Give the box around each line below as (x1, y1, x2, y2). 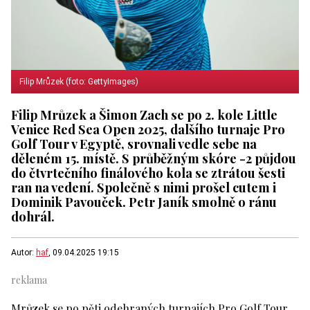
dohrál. (11, 207, 55, 225)
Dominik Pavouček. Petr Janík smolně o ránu (11, 192, 277, 210)
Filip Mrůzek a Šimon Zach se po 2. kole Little (11, 105, 277, 123)
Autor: (11, 247, 36, 257)
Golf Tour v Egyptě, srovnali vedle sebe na (11, 134, 257, 152)
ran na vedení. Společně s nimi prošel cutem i (11, 178, 276, 196)
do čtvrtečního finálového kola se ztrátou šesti (11, 163, 285, 181)
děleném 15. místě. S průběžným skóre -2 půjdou (11, 149, 296, 167)
